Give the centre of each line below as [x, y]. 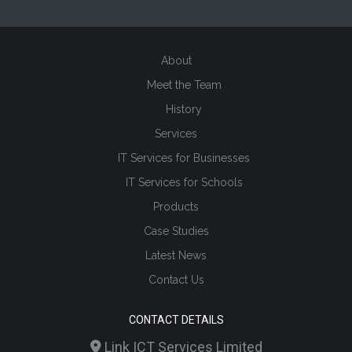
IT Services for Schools [184, 183]
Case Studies [176, 231]
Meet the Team [184, 85]
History [184, 110]
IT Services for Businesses [184, 158]
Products [176, 207]
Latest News [176, 256]
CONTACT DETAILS [176, 320]
